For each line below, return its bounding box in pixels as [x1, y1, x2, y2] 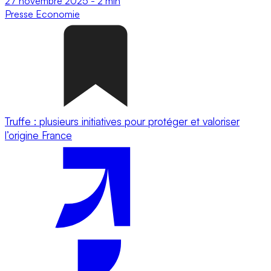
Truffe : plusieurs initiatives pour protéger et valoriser [5, 114, 240, 128]
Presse [5, 7, 36, 20]
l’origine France [5, 128, 72, 142]
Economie [36, 7, 80, 20]
